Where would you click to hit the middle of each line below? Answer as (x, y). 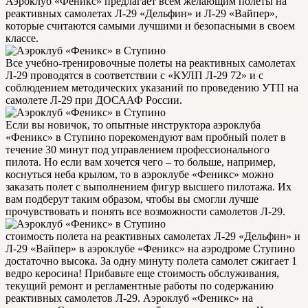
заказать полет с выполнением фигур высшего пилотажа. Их (148, 186)
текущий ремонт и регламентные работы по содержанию (140, 285)
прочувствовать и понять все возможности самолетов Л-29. (145, 211)
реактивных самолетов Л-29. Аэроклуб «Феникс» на (129, 298)
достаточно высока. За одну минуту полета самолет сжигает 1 (151, 261)
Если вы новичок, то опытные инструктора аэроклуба (133, 124)
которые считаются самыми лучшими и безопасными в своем (150, 25)
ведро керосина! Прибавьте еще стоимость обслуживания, (142, 273)
